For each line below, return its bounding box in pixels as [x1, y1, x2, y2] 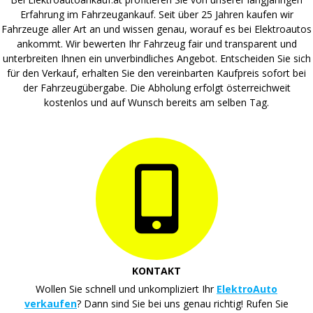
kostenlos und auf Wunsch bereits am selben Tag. [44, 96, 269, 109]
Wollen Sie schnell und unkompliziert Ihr [36, 282, 217, 296]
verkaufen [24, 297, 77, 310]
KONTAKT [132, 264, 181, 277]
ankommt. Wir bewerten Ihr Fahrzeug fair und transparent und [16, 37, 297, 50]
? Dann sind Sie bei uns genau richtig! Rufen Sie [77, 297, 289, 310]
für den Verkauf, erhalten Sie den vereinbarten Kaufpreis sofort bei [7, 66, 306, 80]
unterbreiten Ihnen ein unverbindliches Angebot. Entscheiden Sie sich [2, 52, 311, 65]
